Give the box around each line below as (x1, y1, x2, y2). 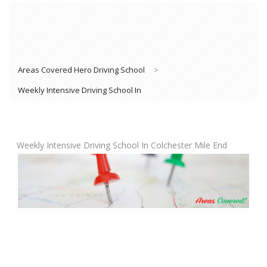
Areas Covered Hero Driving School (18, 64, 145, 75)
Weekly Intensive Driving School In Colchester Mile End (17, 139, 228, 151)
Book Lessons (195, 185, 253, 197)
